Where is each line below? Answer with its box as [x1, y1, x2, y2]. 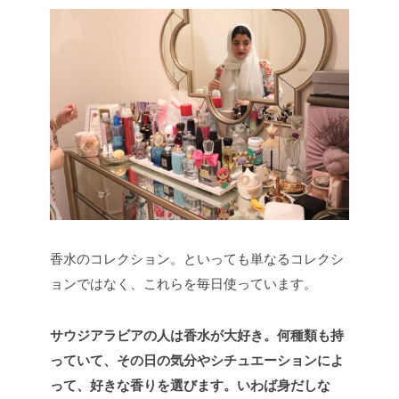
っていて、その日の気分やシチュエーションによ [50, 353, 344, 368]
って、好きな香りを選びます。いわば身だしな [50, 378, 330, 393]
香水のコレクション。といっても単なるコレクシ [50, 251, 344, 266]
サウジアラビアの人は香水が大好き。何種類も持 [50, 328, 344, 343]
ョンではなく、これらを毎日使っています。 [50, 276, 317, 291]
